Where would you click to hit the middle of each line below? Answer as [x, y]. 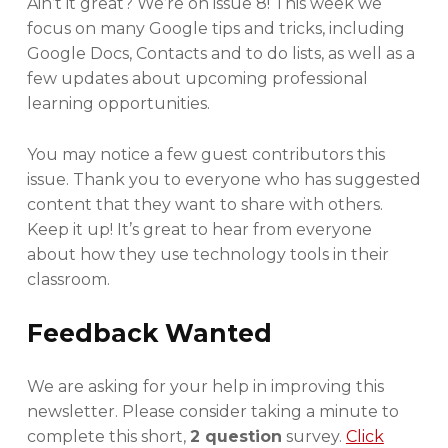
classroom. [68, 280]
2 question [235, 436]
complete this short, [108, 436]
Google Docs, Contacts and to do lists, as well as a [220, 54]
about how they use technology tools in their [207, 255]
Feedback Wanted [149, 333]
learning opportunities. [118, 104]
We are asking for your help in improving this [205, 386]
